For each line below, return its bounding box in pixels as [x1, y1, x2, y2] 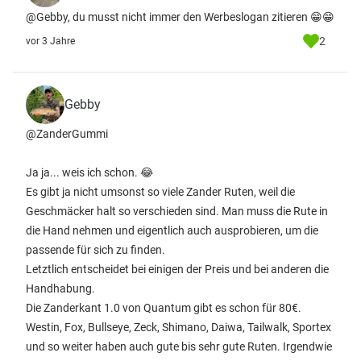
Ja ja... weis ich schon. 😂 [26, 166, 153, 179]
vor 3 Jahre [26, 35, 75, 47]
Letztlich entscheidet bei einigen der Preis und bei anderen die [26, 263, 329, 276]
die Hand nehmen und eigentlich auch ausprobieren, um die [26, 224, 318, 237]
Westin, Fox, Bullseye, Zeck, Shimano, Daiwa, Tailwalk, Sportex [26, 321, 331, 334]
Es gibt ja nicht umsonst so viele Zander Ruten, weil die [26, 185, 295, 198]
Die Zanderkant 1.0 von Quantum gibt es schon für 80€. [26, 301, 301, 314]
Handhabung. [26, 282, 95, 295]
